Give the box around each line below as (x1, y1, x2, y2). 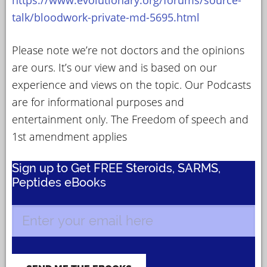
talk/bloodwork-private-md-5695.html (12, 10, 200, 24)
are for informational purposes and (12, 94, 184, 109)
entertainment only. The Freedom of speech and (12, 111, 249, 126)
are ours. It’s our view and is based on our (12, 60, 217, 74)
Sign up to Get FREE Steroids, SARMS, (12, 160, 221, 175)
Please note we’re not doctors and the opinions (12, 42, 244, 57)
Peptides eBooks (12, 175, 106, 190)
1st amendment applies (12, 129, 127, 144)
